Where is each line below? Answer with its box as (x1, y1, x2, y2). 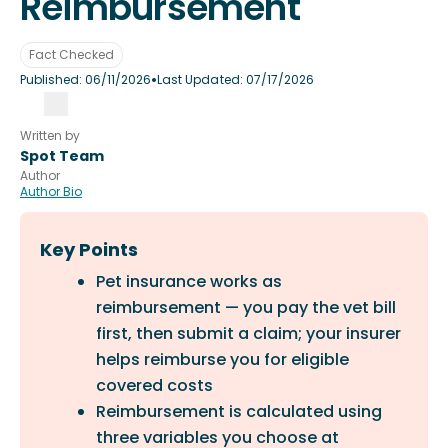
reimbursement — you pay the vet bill (96, 296, 396, 319)
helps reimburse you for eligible (96, 348, 349, 371)
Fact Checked (29, 46, 114, 63)
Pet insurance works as (96, 270, 282, 293)
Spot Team (20, 146, 104, 166)
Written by (20, 127, 80, 144)
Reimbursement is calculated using (96, 400, 382, 423)
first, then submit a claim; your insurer (96, 322, 401, 345)
